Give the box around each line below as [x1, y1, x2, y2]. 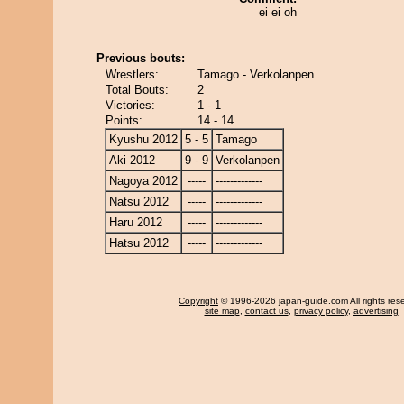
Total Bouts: [106, 83, 169, 96]
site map [204, 306, 240, 316]
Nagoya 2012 [109, 174, 178, 188]
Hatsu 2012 [109, 236, 169, 250]
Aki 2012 [109, 153, 155, 167]
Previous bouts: [96, 51, 185, 65]
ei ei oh [259, 5, 297, 19]
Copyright [179, 296, 218, 306]
